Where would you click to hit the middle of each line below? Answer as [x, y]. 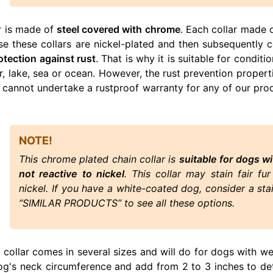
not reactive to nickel [72, 174]
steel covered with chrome [117, 30]
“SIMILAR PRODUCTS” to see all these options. [127, 203]
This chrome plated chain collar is [99, 159]
